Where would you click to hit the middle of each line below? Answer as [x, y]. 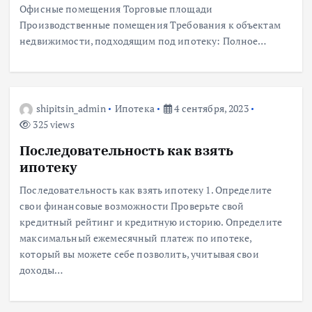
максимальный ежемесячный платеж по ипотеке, [136, 238]
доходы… [41, 270]
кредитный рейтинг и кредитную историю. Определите [151, 222]
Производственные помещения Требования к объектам [150, 25]
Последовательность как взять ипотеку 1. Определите [146, 190]
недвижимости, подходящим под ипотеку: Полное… [143, 41]
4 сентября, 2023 [210, 108]
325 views [53, 124]
